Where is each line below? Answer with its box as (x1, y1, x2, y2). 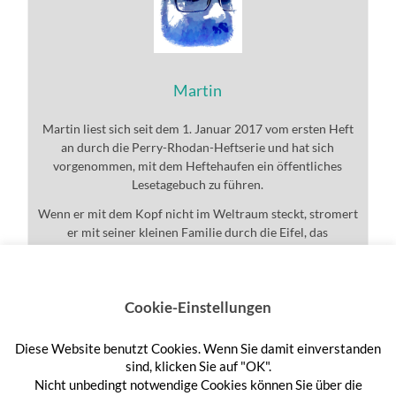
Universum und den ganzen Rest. (109, 243, 286, 259)
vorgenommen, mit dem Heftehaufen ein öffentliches (53, 158, 343, 174)
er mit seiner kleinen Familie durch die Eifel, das (67, 225, 329, 240)
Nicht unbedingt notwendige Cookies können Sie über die (34, 376, 362, 392)
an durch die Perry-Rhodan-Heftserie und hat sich (61, 140, 335, 156)
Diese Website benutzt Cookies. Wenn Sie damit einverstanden (15, 340, 381, 357)
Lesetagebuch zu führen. (132, 177, 264, 193)
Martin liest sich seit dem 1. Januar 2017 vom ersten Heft (42, 121, 354, 137)
